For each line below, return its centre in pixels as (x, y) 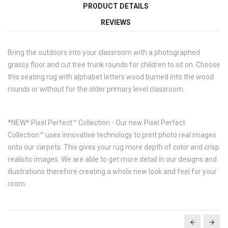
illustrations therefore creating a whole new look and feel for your (112, 172)
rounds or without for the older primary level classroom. (96, 89)
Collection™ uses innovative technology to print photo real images (112, 135)
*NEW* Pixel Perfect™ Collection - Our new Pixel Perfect (96, 123)
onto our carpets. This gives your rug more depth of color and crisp (113, 147)
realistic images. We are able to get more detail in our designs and (112, 160)
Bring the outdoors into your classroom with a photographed (104, 53)
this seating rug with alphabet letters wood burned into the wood (111, 77)
